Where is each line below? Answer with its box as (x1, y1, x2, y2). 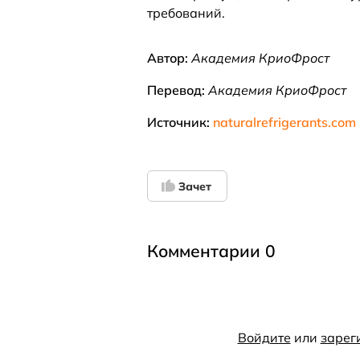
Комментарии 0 (147, 240, 276, 262)
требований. (147, 5, 225, 22)
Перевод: (147, 82, 208, 99)
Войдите (237, 329, 291, 346)
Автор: (147, 50, 191, 67)
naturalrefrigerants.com (213, 114, 356, 131)
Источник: (147, 114, 213, 131)
